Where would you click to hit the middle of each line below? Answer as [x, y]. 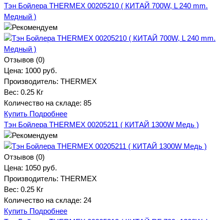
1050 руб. [41, 167]
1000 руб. [41, 70]
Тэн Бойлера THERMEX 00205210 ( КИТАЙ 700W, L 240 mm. [106, 5]
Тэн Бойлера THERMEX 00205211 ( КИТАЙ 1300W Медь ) [101, 124]
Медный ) [20, 16]
